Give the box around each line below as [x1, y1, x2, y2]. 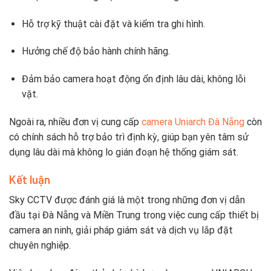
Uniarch [175, 116, 208, 128]
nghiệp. [41, 240, 71, 252]
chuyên [9, 240, 41, 252]
